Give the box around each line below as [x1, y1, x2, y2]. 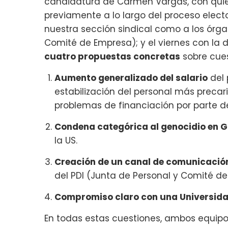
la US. [54, 134, 77, 147]
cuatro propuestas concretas [44, 50, 180, 63]
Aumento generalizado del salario [54, 71, 208, 84]
